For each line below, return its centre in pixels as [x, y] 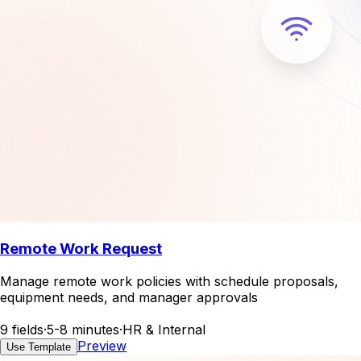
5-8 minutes [83, 330]
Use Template [39, 347]
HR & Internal [164, 330]
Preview [102, 346]
